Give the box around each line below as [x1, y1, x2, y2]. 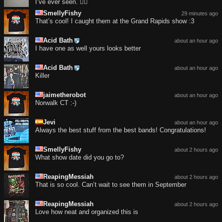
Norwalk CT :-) [35, 99, 76, 107]
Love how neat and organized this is [35, 208, 138, 216]
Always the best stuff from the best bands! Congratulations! [35, 126, 206, 134]
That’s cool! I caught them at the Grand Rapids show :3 [35, 17, 194, 25]
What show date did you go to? [35, 154, 124, 162]
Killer [35, 72, 50, 80]
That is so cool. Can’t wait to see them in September [35, 181, 186, 189]
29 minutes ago [181, 10, 218, 17]
